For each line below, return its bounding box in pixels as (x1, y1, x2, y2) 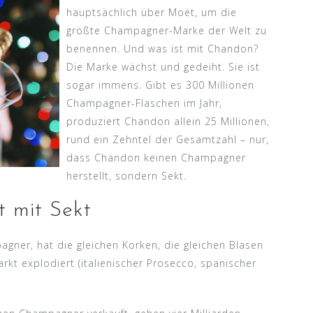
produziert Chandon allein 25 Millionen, (66, 114, 270, 128)
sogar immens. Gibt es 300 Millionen (66, 78, 255, 92)
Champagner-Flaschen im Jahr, (66, 96, 223, 110)
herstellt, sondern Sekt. (66, 168, 187, 182)
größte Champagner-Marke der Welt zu (66, 23, 268, 37)
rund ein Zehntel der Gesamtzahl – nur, (66, 132, 270, 146)
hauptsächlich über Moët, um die (66, 5, 238, 19)
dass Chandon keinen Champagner (66, 150, 247, 164)
